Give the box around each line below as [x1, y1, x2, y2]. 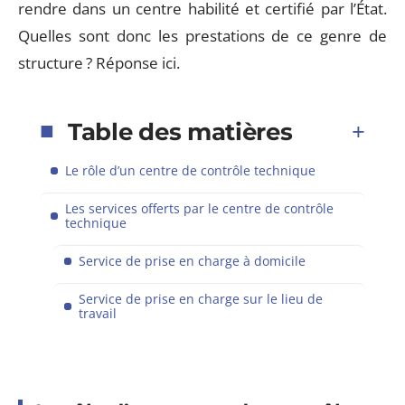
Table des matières [68, 117, 293, 146]
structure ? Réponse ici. [18, 52, 180, 73]
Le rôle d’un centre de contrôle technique [65, 161, 316, 179]
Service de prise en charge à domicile [79, 251, 306, 269]
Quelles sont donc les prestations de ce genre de [18, 25, 387, 46]
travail [79, 304, 117, 322]
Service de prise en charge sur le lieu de [79, 289, 323, 307]
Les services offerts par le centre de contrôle [65, 199, 334, 217]
